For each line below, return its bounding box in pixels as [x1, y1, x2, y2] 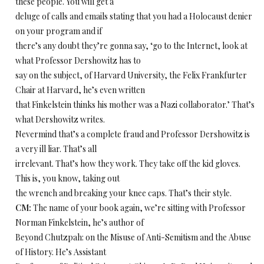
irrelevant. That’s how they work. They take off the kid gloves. [15, 158, 240, 169]
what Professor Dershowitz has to [15, 55, 141, 66]
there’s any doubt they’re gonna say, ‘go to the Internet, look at [15, 40, 247, 51]
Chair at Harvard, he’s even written [15, 84, 145, 95]
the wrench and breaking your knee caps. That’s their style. [15, 187, 232, 199]
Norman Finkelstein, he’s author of [15, 217, 144, 228]
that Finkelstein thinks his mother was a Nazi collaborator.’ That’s [15, 99, 255, 110]
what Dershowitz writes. [15, 114, 105, 125]
